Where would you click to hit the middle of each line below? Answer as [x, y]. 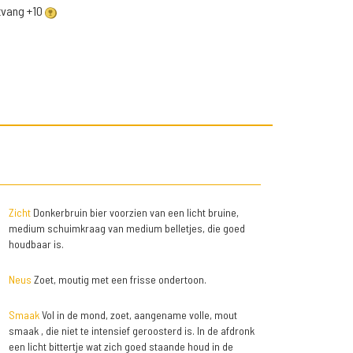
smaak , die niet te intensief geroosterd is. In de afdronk [131, 331]
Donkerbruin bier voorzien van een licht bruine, [134, 213]
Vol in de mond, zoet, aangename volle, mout [138, 315]
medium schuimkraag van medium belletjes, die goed [126, 229]
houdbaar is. [36, 244]
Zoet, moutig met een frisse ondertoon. [119, 280]
